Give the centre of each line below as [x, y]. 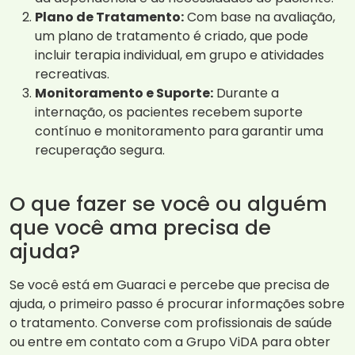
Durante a [246, 94]
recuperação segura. [100, 151]
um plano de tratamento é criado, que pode [172, 36]
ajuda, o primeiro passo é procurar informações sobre [177, 304]
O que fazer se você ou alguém [168, 204]
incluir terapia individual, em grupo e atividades [179, 55]
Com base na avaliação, [260, 17]
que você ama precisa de [140, 228]
